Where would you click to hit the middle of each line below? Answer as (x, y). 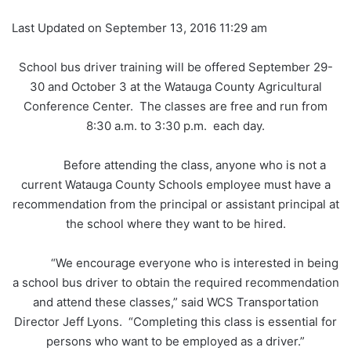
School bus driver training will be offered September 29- (175, 67)
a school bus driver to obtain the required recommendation (175, 283)
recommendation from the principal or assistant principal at (175, 204)
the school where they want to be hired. (175, 224)
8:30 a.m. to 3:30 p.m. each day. (175, 126)
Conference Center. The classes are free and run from (175, 107)
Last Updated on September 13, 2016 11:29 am (139, 28)
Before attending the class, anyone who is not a (175, 165)
